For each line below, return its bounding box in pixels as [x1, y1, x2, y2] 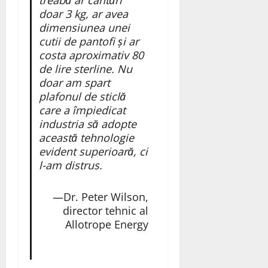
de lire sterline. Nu [38, 61, 132, 76]
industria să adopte [38, 116, 136, 131]
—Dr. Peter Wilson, [52, 189, 148, 204]
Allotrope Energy [65, 217, 148, 232]
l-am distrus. [38, 157, 102, 172]
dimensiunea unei [38, 20, 130, 35]
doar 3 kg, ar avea [38, 6, 128, 21]
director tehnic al [62, 203, 148, 218]
